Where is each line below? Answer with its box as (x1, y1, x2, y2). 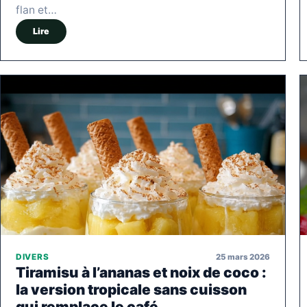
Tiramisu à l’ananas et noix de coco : (16, 264, 267, 282)
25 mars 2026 (216, 251, 270, 262)
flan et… (16, 3, 57, 16)
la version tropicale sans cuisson (16, 281, 247, 299)
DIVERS (16, 252, 49, 262)
